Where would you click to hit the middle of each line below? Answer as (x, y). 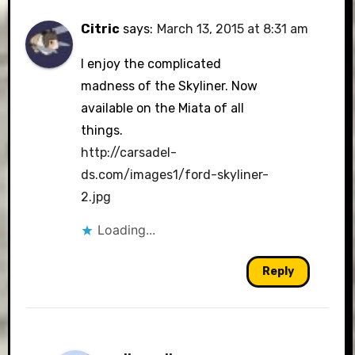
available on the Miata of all (163, 108)
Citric (101, 29)
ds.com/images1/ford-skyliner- (175, 175)
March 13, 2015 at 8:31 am (233, 29)
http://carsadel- (129, 153)
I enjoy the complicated (151, 64)
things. (102, 130)
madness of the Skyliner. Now (170, 86)
